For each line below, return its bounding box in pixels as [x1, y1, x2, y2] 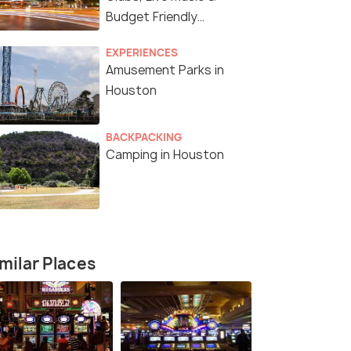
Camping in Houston [106, 147, 224, 164]
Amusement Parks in [106, 62, 224, 79]
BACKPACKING [106, 130, 182, 145]
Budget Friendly [106, 9, 197, 26]
